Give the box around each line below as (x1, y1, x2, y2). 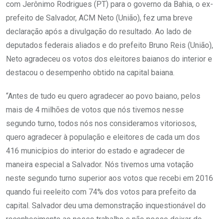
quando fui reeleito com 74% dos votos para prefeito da (6, 187, 196, 197)
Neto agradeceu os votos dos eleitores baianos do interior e (6, 54, 212, 64)
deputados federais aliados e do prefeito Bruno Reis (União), (6, 41, 213, 50)
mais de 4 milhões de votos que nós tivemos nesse (6, 105, 184, 115)
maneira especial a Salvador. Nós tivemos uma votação (6, 160, 194, 170)
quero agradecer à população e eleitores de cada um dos (6, 132, 200, 142)
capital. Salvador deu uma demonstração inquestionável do (6, 201, 206, 211)
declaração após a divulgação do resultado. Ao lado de (6, 27, 192, 37)
